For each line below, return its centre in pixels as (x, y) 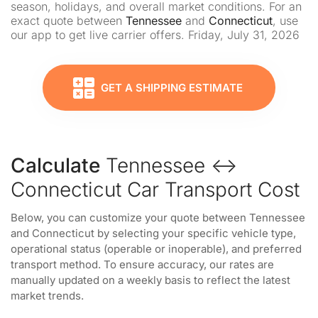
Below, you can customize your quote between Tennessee (158, 218)
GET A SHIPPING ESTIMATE (172, 88)
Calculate (55, 165)
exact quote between (68, 21)
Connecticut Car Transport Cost (155, 190)
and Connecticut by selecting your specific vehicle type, (153, 233)
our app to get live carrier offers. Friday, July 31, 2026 (155, 35)
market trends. (47, 296)
